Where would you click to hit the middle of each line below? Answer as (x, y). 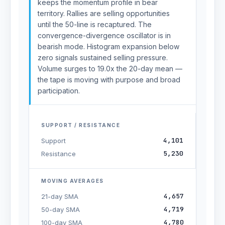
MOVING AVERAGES (73, 181)
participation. (59, 91)
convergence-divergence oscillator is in (104, 35)
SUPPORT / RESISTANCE (81, 125)
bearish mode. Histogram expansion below (108, 46)
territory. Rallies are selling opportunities (104, 13)
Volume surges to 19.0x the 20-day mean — (110, 69)
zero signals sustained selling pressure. (103, 58)
